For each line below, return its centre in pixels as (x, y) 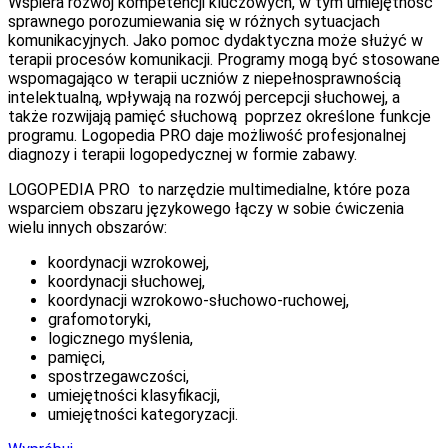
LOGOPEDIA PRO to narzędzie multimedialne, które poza (209, 190)
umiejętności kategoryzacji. (143, 415)
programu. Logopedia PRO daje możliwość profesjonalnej (207, 136)
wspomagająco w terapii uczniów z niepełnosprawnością (204, 79)
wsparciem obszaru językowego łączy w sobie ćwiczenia (206, 209)
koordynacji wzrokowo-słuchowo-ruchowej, (198, 301)
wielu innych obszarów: (87, 228)
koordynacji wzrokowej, (128, 263)
